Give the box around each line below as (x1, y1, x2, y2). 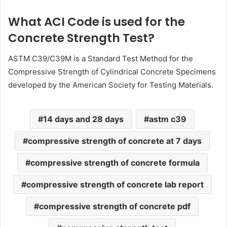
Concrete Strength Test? (8, 30, 155, 47)
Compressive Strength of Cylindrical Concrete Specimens (8, 66, 216, 77)
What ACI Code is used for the (8, 14, 185, 30)
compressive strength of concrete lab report (26, 179, 204, 190)
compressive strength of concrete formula (30, 157, 200, 168)
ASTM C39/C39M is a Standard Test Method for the (8, 53, 193, 63)
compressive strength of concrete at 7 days (28, 135, 202, 146)
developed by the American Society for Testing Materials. (8, 80, 213, 90)
